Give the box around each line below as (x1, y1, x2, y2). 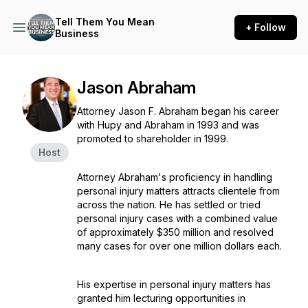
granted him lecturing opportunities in (77, 292, 245, 304)
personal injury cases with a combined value (77, 212, 278, 224)
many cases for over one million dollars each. (77, 240, 282, 252)
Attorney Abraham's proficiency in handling (77, 171, 272, 183)
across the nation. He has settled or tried (77, 199, 261, 210)
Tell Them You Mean (55, 16, 155, 27)
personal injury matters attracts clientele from (77, 185, 280, 197)
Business (55, 27, 99, 39)
